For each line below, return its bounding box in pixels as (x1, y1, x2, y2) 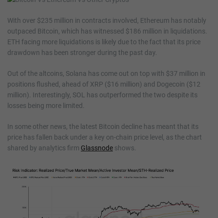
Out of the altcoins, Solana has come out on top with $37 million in (7, 69, 205, 77)
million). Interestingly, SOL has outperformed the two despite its (7, 91, 198, 99)
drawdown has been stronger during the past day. (7, 48, 157, 56)
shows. (113, 144, 136, 152)
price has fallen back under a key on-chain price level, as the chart (7, 133, 202, 141)
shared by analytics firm (7, 144, 81, 152)
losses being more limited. (7, 101, 85, 109)
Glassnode (81, 144, 113, 152)
